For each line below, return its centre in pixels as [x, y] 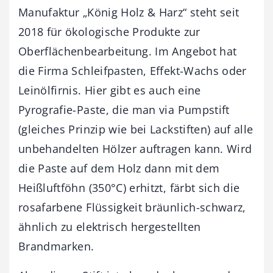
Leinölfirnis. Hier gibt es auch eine [110, 90]
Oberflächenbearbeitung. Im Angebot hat [128, 51]
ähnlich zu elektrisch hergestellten [110, 226]
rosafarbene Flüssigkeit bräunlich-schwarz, [132, 207]
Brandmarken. [56, 246]
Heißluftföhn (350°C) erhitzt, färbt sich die [129, 187]
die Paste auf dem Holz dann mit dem [119, 168]
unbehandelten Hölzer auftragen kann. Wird [135, 148]
